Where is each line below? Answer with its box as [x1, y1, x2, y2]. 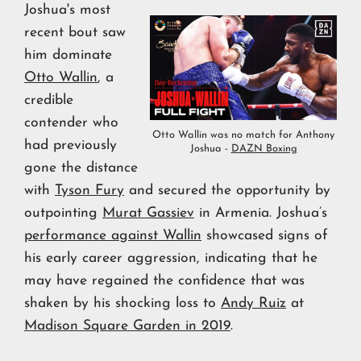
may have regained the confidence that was [24, 273, 305, 288]
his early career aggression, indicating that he [24, 251, 317, 265]
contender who [24, 115, 118, 130]
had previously [24, 138, 117, 152]
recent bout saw [24, 25, 126, 39]
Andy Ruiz [221, 296, 286, 310]
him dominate [24, 48, 112, 62]
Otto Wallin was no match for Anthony [152, 130, 334, 141]
